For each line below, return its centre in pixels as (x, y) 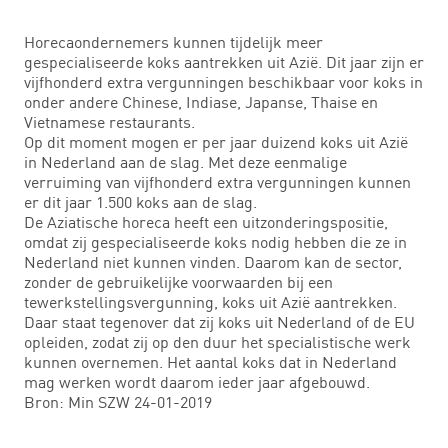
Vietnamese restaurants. (109, 121)
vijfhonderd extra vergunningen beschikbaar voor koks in (223, 81)
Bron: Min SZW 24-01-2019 (118, 401)
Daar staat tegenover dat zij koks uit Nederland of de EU (219, 321)
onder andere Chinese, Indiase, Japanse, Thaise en (201, 101)
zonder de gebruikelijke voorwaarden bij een (178, 281)
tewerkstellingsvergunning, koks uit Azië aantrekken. (210, 301)
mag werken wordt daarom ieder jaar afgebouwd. (197, 381)
